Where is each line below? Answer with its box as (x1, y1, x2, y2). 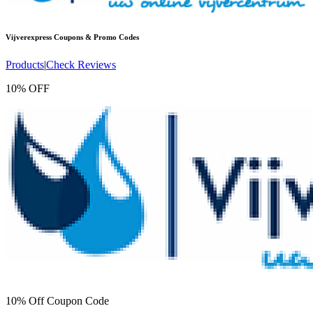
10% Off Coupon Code (6, 294, 109, 307)
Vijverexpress (6, 32, 52, 41)
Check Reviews (46, 58, 116, 71)
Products (6, 58, 44, 71)
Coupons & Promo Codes (52, 32, 139, 41)
